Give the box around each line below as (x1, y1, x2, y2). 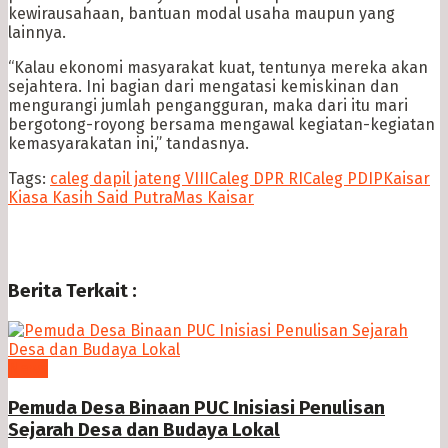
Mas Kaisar (173, 188, 254, 208)
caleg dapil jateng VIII (50, 169, 209, 189)
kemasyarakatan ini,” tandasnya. (8, 134, 249, 154)
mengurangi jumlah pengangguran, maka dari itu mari (8, 96, 408, 116)
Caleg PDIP (303, 169, 383, 189)
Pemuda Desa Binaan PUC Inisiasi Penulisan (8, 396, 385, 419)
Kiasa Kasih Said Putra (8, 188, 173, 208)
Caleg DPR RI (209, 169, 303, 189)
